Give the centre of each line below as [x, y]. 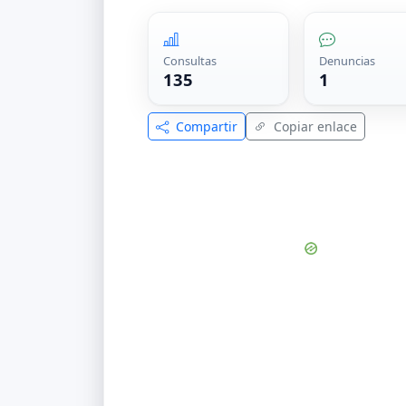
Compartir [205, 127]
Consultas [190, 61]
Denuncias [348, 61]
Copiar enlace [314, 127]
